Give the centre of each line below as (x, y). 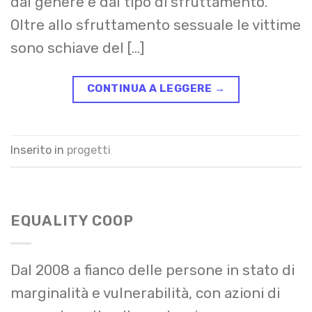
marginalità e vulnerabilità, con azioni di (145, 293)
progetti (89, 150)
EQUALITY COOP (72, 221)
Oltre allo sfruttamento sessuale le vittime (156, 25)
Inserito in (39, 150)
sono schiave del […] (77, 48)
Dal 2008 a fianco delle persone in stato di (153, 270)
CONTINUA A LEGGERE (150, 89)
